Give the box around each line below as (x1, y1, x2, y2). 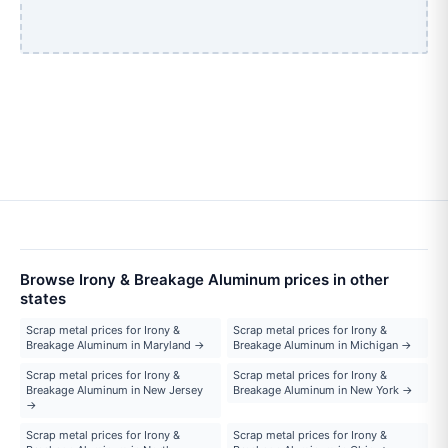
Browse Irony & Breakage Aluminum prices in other (20, 269, 389, 289)
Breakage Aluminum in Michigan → (233, 337, 412, 352)
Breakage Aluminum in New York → (233, 382, 413, 397)
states (20, 288, 66, 308)
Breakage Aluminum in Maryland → (26, 337, 205, 352)
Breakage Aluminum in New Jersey (26, 382, 203, 397)
